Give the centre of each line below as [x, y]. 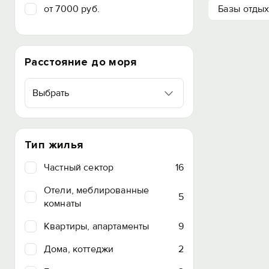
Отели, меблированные [97, 190]
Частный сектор [79, 168]
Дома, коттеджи [79, 249]
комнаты [63, 204]
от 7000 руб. [72, 9]
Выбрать [51, 93]
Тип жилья [54, 145]
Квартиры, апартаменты [97, 226]
